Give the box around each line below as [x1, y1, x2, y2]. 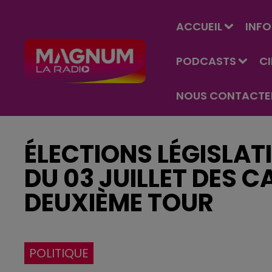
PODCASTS [176, 53, 236, 69]
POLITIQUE [29, 245, 89, 262]
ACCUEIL [176, 19, 222, 34]
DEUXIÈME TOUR [24, 186, 214, 220]
